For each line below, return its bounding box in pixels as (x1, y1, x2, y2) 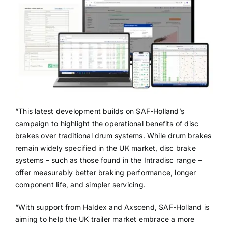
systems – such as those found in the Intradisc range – (15, 156, 202, 165)
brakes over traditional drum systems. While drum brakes (15, 131, 212, 140)
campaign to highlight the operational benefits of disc (15, 119, 199, 128)
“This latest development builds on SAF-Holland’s (15, 107, 185, 116)
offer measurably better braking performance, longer (15, 168, 196, 177)
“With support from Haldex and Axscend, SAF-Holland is (15, 203, 210, 212)
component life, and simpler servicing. (15, 180, 146, 189)
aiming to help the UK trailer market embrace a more (15, 215, 195, 224)
